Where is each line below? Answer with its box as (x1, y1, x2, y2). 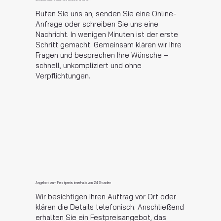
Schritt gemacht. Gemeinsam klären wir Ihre (35, 39, 182, 49)
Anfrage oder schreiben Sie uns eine (35, 19, 158, 29)
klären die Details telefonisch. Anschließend (35, 202, 184, 212)
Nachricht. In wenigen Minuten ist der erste (35, 29, 178, 39)
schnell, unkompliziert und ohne (35, 60, 142, 70)
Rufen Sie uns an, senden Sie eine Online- (35, 8, 176, 18)
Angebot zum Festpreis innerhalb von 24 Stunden (35, 180, 111, 185)
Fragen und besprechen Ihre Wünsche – (35, 50, 169, 60)
